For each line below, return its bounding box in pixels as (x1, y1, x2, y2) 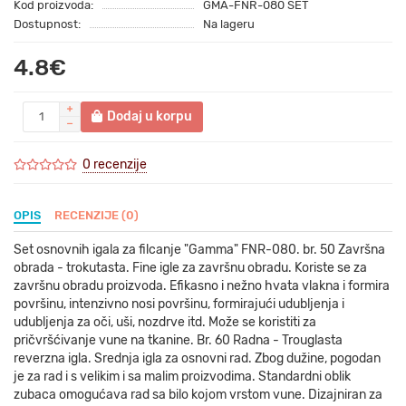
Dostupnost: (14, 16, 81, 31)
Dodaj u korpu (107, 108, 192, 124)
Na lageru (203, 16, 255, 31)
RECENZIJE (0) (54, 208, 139, 222)
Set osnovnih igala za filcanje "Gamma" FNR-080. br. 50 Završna (14, 241, 385, 257)
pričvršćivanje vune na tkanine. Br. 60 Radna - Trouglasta (14, 332, 343, 348)
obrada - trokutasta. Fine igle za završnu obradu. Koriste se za (14, 259, 367, 275)
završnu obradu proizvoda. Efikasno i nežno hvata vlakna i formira (14, 277, 390, 294)
